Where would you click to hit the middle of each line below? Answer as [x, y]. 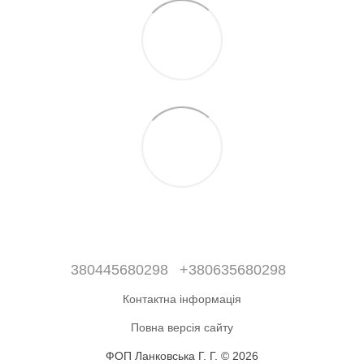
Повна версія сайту [182, 327]
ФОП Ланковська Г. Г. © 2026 [182, 355]
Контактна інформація [182, 299]
